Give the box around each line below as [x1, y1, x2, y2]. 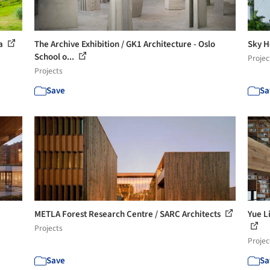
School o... [34, 51, 77, 63]
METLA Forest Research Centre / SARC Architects [34, 208, 223, 221]
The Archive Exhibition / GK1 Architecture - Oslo [34, 38, 216, 51]
